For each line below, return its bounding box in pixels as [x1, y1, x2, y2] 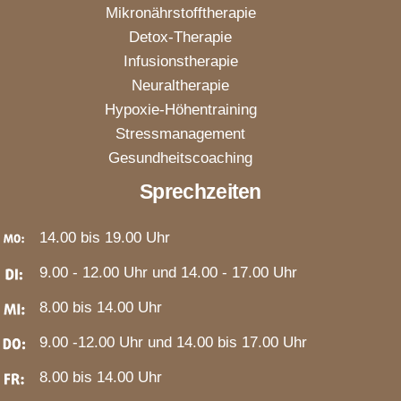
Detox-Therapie [129, 29, 233, 47]
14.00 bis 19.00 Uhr [38, 229, 170, 247]
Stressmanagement [115, 125, 246, 143]
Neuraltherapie [132, 77, 230, 95]
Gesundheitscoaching [108, 149, 253, 167]
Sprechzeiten [140, 180, 261, 204]
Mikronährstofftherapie [105, 4, 256, 22]
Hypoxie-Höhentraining [104, 101, 257, 119]
